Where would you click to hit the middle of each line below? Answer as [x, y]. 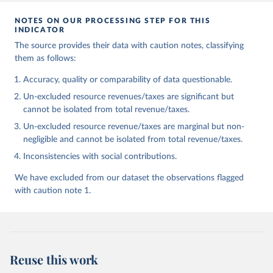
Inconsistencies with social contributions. [100, 157]
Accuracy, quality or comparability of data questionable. [128, 80]
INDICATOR [40, 30]
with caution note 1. [53, 191]
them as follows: [45, 59]
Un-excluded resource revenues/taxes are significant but [129, 97]
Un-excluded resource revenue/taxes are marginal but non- [134, 127]
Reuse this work [54, 260]
